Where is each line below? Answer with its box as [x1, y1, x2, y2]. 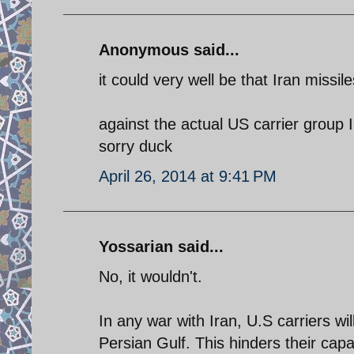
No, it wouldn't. [99, 267, 202, 285]
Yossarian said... [99, 237, 224, 255]
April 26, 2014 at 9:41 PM [99, 167, 277, 185]
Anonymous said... [99, 40, 239, 58]
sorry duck [99, 137, 172, 155]
